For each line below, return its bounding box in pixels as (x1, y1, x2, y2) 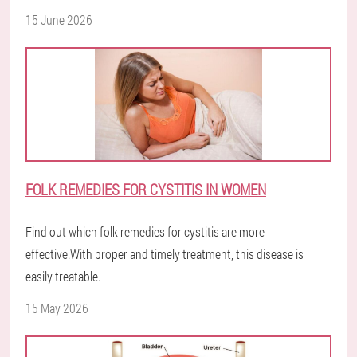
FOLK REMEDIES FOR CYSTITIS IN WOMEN (25, 179, 266, 200)
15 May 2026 (25, 300, 88, 317)
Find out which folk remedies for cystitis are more (25, 223, 265, 241)
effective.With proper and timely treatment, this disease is (25, 245, 304, 263)
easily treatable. (25, 268, 100, 285)
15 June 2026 (25, 11, 92, 29)
